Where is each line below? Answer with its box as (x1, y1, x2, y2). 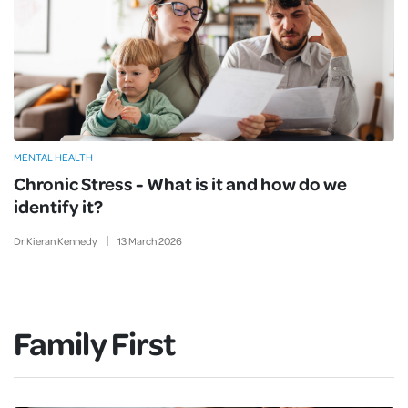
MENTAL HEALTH (14, 149, 93, 164)
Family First (14, 321, 176, 363)
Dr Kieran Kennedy (14, 233, 97, 248)
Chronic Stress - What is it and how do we (14, 170, 347, 195)
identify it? (14, 193, 103, 218)
